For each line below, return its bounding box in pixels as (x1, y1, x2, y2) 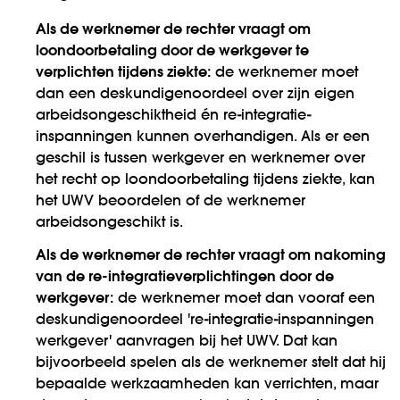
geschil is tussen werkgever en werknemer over (36, 151, 365, 166)
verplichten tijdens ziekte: (36, 65, 211, 80)
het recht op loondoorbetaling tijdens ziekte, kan (36, 172, 375, 187)
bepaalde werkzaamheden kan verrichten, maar (36, 377, 379, 392)
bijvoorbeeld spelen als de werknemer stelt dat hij (36, 355, 386, 371)
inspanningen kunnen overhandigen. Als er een (36, 129, 370, 145)
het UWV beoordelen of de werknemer (36, 194, 305, 209)
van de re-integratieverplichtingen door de (36, 270, 334, 285)
